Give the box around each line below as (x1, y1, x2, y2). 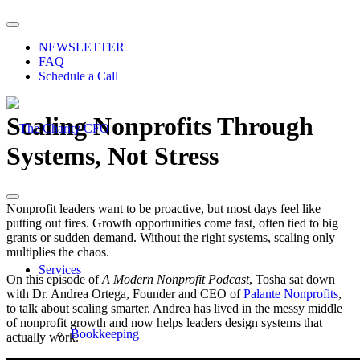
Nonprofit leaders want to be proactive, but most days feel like (6, 201, 321, 215)
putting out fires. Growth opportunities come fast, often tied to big (6, 215, 338, 230)
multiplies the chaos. (6, 244, 109, 259)
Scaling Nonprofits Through (6, 112, 313, 141)
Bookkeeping (71, 327, 139, 341)
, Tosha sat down (249, 272, 335, 286)
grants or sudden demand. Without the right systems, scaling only (6, 230, 335, 244)
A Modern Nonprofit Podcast (102, 272, 249, 286)
